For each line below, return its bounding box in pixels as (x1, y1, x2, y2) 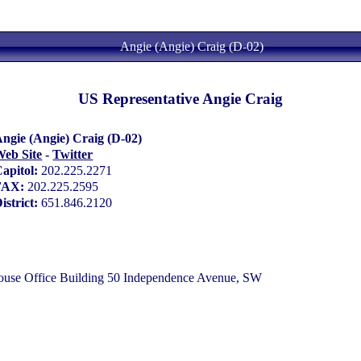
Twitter (52, 147, 93, 162)
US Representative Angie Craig (77, 90, 283, 108)
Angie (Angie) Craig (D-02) (119, 39, 263, 53)
